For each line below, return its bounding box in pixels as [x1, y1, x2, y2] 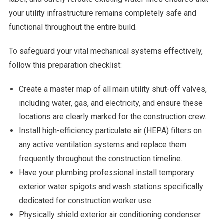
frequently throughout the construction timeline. [18, 153, 182, 163]
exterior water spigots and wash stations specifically [18, 181, 203, 191]
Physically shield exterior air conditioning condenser [18, 209, 201, 219]
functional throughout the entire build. [8, 22, 137, 32]
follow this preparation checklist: [8, 60, 122, 70]
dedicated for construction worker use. [18, 195, 153, 205]
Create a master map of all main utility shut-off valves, [18, 84, 207, 94]
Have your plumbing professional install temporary [18, 167, 194, 177]
